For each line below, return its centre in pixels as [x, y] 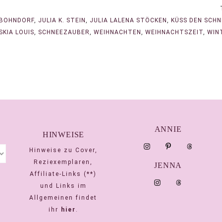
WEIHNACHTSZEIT [174, 32]
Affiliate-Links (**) [63, 174]
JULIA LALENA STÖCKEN [128, 20]
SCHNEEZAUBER [64, 32]
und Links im [63, 186]
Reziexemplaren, [63, 162]
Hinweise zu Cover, [63, 150]
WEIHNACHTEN [117, 32]
